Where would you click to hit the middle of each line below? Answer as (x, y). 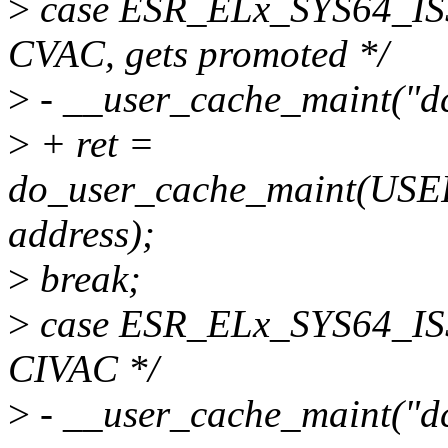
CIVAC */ (83, 369)
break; (85, 279)
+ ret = (92, 144)
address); (81, 234)
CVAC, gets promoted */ (198, 54)
